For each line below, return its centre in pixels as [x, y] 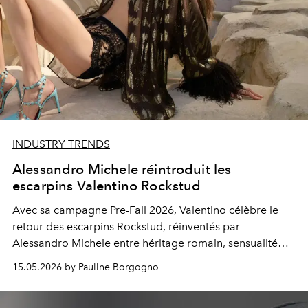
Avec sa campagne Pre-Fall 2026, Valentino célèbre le [145, 210]
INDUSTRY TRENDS [61, 144]
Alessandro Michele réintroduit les [122, 169]
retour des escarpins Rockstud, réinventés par [126, 226]
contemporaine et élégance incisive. [102, 259]
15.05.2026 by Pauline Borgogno [86, 267]
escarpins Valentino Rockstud [107, 185]
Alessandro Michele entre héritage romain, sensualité [145, 243]
